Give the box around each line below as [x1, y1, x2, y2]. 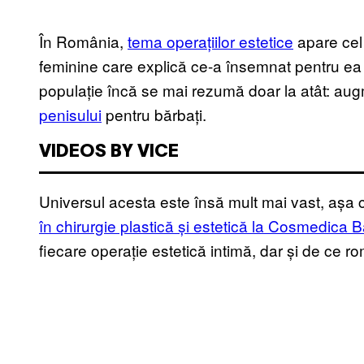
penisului [39, 103, 102, 126]
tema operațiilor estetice [128, 30, 293, 53]
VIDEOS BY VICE [39, 144, 179, 161]
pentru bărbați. [102, 103, 210, 126]
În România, [39, 30, 128, 53]
